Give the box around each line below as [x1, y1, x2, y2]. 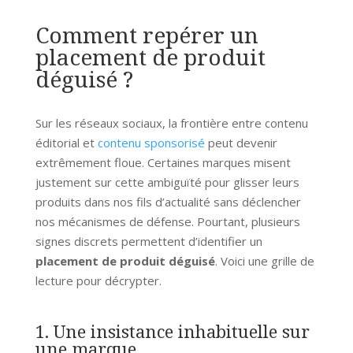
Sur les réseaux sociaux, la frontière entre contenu [35, 114, 308, 131]
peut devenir [204, 134, 277, 150]
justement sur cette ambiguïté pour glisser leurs [35, 173, 299, 190]
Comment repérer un [35, 19, 258, 50]
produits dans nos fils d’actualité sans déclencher [35, 193, 301, 210]
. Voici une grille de [214, 252, 314, 269]
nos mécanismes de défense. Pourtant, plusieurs [35, 213, 300, 229]
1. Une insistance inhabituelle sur [35, 318, 310, 343]
